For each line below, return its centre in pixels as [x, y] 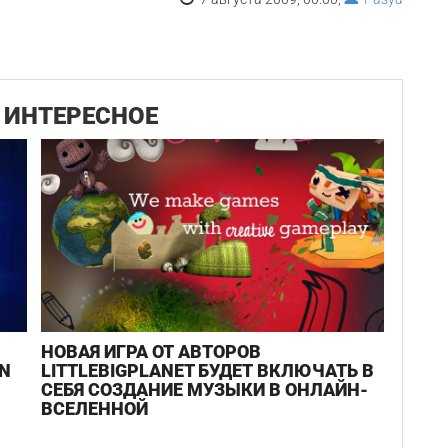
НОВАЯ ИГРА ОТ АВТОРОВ [151, 352]
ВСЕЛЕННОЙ [95, 409]
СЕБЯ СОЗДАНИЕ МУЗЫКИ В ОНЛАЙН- [205, 390]
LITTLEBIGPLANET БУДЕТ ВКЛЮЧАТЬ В [208, 371]
